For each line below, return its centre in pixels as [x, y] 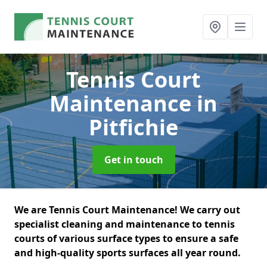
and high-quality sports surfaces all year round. [129, 253]
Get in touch [133, 160]
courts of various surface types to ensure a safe [126, 238]
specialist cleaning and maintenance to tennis [125, 224]
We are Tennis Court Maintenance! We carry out [127, 210]
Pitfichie [133, 127]
